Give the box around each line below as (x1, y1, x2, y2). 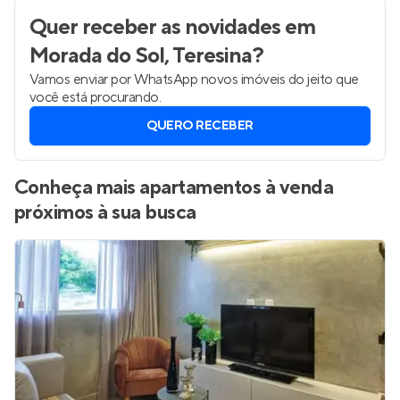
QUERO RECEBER (146, 118, 254, 134)
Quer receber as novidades (29, 13, 280, 41)
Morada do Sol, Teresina (29, 42, 252, 70)
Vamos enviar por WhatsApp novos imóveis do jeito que (29, 71, 359, 88)
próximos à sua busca (14, 200, 196, 225)
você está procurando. (29, 88, 162, 106)
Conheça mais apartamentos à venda (14, 175, 334, 200)
